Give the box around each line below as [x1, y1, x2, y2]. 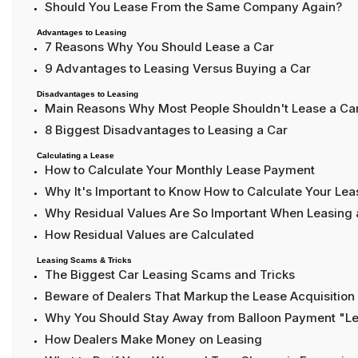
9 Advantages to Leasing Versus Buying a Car [45, 61, 311, 77]
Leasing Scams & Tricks [37, 256, 132, 265]
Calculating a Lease [37, 151, 114, 161]
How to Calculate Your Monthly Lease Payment [45, 162, 315, 178]
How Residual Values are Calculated [45, 227, 254, 243]
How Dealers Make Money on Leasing [45, 332, 262, 348]
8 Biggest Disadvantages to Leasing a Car [45, 122, 288, 138]
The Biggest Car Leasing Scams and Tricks [45, 267, 295, 283]
